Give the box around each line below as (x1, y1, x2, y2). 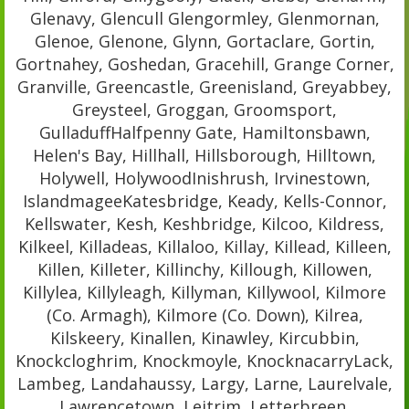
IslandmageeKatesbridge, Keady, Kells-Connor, (22, 189, 387, 212)
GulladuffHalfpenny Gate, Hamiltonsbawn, (38, 121, 371, 143)
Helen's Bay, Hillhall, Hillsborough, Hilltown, (33, 143, 376, 166)
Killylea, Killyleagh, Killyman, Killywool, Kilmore (23, 280, 386, 303)
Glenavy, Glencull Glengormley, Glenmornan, (29, 6, 380, 29)
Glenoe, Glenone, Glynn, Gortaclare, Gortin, (34, 29, 375, 52)
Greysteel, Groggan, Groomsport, (72, 98, 337, 121)
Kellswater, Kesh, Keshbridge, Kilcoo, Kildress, (25, 212, 384, 235)
